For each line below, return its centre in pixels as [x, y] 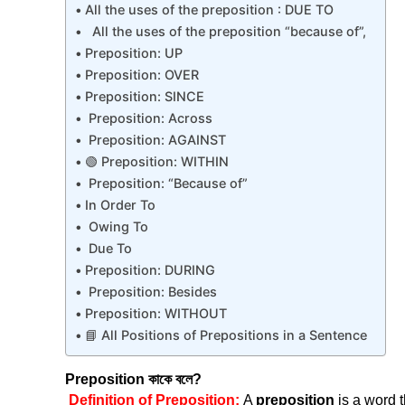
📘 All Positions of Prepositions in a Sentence [226, 335]
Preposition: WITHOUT [155, 313]
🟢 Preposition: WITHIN [156, 161]
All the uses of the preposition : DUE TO [209, 9]
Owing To [116, 226]
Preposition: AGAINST [155, 140]
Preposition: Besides [151, 292]
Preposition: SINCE [144, 96]
